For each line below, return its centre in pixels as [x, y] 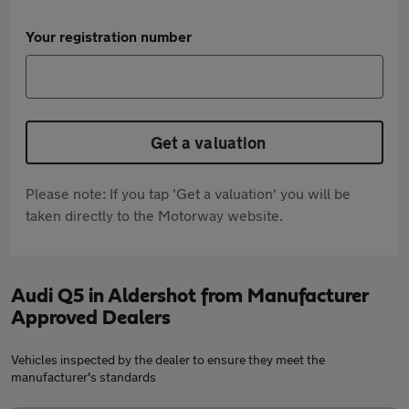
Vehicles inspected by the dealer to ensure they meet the [168, 359]
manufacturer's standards [84, 377]
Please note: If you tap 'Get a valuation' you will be [188, 193]
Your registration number [109, 36]
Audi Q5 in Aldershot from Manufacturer [189, 296]
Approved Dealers [91, 318]
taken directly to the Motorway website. [154, 215]
